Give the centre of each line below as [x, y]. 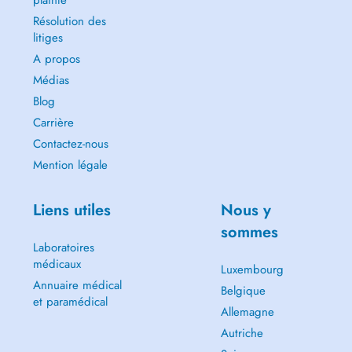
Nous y [246, 210]
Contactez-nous [70, 144]
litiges [48, 38]
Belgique [243, 291]
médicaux [57, 264]
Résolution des [69, 21]
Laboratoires [63, 247]
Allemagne [247, 312]
